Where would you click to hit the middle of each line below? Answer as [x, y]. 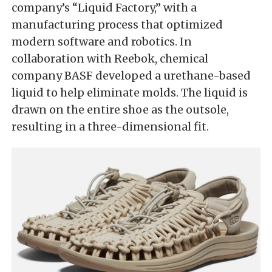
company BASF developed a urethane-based [131, 76]
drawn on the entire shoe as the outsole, [120, 110]
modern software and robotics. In [102, 42]
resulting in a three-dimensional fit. [110, 127]
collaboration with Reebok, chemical [110, 59]
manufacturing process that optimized [117, 25]
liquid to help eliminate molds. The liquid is [130, 93]
